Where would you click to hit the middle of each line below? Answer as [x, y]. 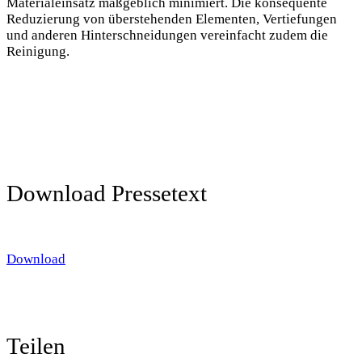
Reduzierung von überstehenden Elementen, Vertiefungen [172, 19]
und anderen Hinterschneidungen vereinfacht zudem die [167, 36]
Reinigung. [38, 52]
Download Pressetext [107, 194]
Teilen [36, 345]
